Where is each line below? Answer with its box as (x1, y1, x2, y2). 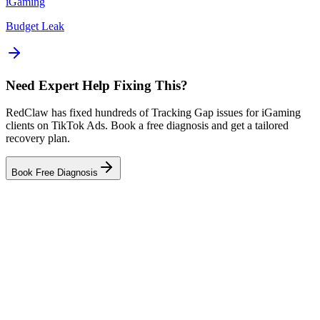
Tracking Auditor (26, 253, 94, 264)
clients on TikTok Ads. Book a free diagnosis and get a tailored (6, 119, 289, 132)
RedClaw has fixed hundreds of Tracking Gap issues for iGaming (6, 106, 301, 119)
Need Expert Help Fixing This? (6, 77, 188, 93)
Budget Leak (6, 19, 64, 32)
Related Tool (20, 214, 94, 229)
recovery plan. (6, 132, 70, 145)
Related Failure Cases (20, 299, 146, 315)
